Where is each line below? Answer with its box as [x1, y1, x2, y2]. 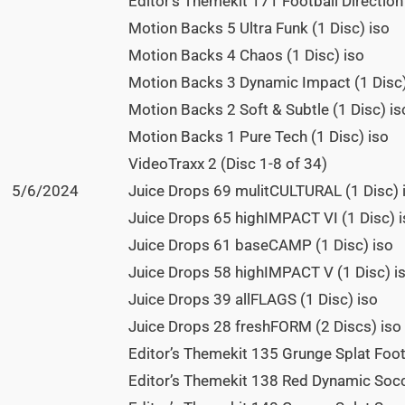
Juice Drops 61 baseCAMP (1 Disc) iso [128, 236, 393, 255]
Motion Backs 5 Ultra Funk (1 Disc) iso [128, 19, 390, 38]
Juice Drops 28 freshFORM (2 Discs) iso [128, 317, 401, 336]
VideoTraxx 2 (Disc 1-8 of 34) [128, 155, 327, 174]
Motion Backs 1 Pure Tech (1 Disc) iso [128, 127, 389, 146]
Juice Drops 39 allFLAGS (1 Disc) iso [128, 290, 378, 309]
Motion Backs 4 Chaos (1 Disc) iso [128, 46, 364, 65]
